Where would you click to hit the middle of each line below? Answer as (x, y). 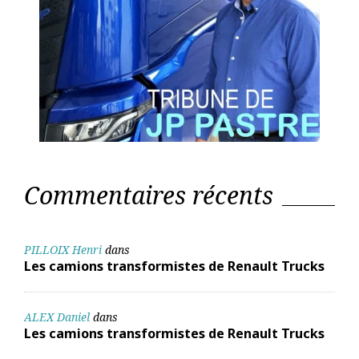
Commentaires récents (149, 196)
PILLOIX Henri (63, 250)
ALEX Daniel (57, 317)
